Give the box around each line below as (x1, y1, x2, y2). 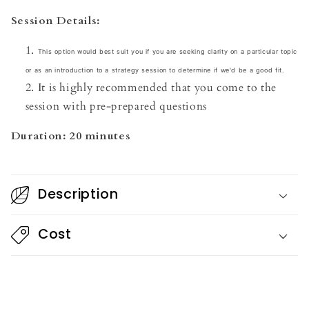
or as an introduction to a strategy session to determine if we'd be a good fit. (25, 66, 288, 74)
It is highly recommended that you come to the (37, 80, 277, 96)
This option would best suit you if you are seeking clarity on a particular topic (37, 48, 298, 56)
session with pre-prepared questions (25, 99, 207, 114)
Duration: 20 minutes (10, 128, 131, 143)
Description (37, 184, 119, 203)
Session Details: (10, 13, 101, 29)
